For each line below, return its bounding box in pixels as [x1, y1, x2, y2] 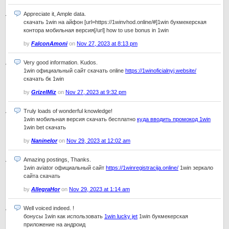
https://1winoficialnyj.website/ [125, 67, 196, 74]
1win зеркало [178, 165, 213, 171]
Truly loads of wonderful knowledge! [24, 108, 112, 114]
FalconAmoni [31, 40, 67, 47]
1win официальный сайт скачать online [24, 67, 125, 74]
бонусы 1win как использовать [24, 213, 104, 219]
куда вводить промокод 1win [137, 116, 211, 122]
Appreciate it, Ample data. [24, 11, 86, 17]
